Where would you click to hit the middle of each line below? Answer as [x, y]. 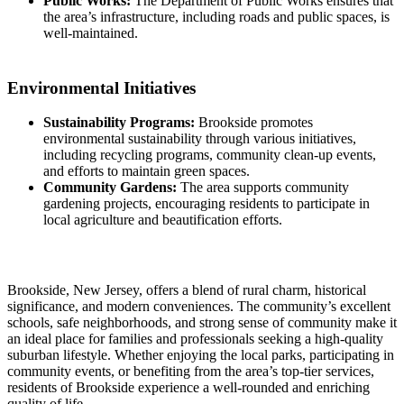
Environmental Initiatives [101, 87]
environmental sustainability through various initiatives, [200, 139]
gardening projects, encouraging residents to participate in [207, 204]
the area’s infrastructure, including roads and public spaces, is [216, 16]
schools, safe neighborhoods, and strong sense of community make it [202, 322]
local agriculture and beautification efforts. [163, 220]
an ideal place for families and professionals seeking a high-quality [195, 338]
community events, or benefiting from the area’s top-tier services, [191, 371]
